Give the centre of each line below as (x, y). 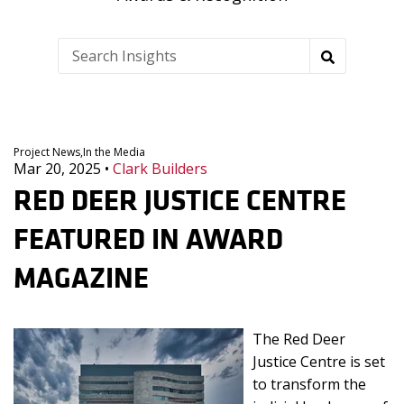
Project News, (48, 152)
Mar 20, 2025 (59, 169)
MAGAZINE (81, 277)
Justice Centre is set (319, 362)
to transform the (309, 384)
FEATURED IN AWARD (148, 238)
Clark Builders (160, 169)
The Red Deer (299, 339)
